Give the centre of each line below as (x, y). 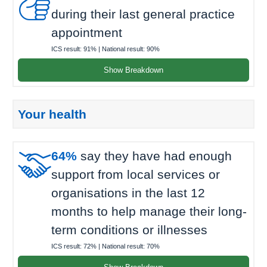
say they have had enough (154, 156)
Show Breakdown (133, 70)
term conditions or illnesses (129, 230)
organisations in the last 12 (128, 193)
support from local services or (136, 175)
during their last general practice (143, 14)
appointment (87, 33)
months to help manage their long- (149, 212)
